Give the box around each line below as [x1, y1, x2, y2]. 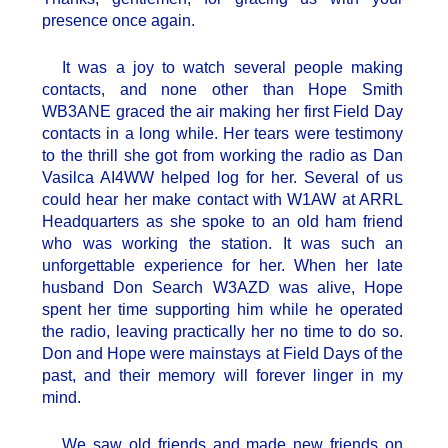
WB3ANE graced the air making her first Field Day [42, 103, 403, 121]
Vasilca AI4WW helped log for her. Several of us [42, 169, 403, 187]
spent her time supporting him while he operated [42, 301, 403, 319]
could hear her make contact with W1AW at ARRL [42, 191, 403, 209]
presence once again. [42, 12, 195, 30]
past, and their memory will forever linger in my [42, 367, 403, 385]
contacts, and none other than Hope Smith [42, 81, 403, 99]
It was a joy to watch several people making [62, 59, 403, 77]
